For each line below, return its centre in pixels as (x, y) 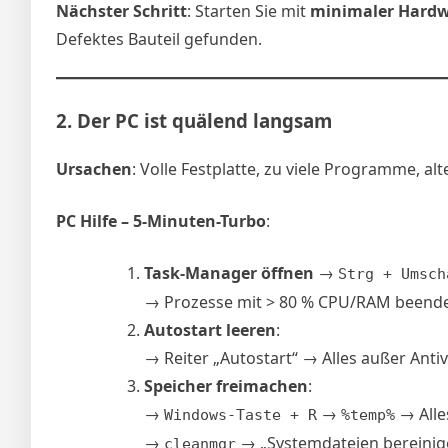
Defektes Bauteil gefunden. (159, 38)
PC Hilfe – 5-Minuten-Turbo (161, 221)
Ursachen (94, 169)
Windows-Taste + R (240, 415)
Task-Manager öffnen (229, 273)
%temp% (368, 415)
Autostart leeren (210, 330)
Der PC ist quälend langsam (204, 120)
